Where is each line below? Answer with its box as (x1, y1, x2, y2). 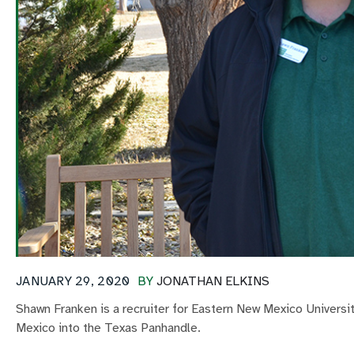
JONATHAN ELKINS (156, 273, 270, 290)
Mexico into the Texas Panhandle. (16, 320, 201, 337)
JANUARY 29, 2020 (16, 273, 130, 290)
